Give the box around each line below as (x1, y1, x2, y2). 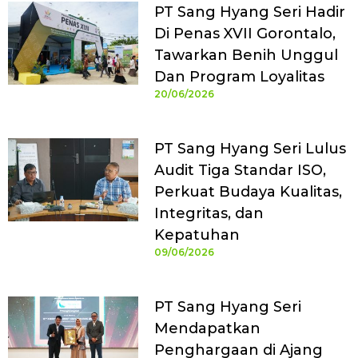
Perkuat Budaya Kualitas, (153, 183, 342, 201)
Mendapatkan (153, 320, 261, 338)
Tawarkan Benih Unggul (153, 46, 338, 65)
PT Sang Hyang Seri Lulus (153, 140, 346, 158)
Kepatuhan (153, 226, 240, 245)
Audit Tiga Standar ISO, (153, 161, 326, 180)
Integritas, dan (153, 205, 264, 223)
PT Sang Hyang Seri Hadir (153, 3, 345, 22)
